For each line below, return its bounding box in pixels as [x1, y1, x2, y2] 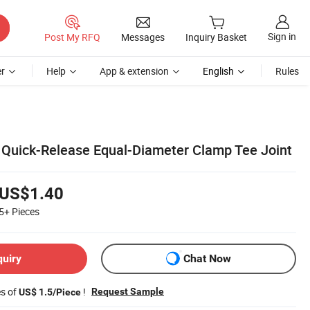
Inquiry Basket [185, 30, 247, 44]
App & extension [100, 64, 169, 77]
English [203, 64, 234, 77]
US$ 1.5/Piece [19, 286, 81, 298]
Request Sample [91, 285, 164, 297]
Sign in [268, 30, 296, 44]
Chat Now [183, 252, 231, 266]
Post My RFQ [44, 30, 100, 44]
